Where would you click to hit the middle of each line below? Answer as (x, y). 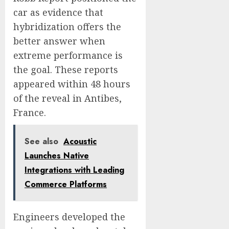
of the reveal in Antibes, (67, 98)
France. (30, 112)
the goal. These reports (66, 70)
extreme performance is (68, 55)
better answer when (59, 41)
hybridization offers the (67, 27)
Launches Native (57, 156)
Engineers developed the (69, 217)
